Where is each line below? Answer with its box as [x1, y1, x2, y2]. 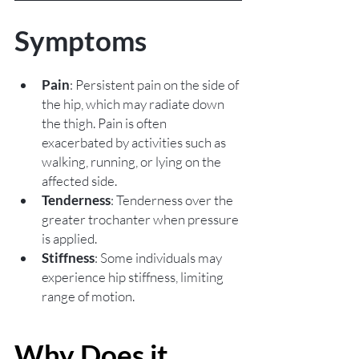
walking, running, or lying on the [42, 153, 224, 171]
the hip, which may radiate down [42, 95, 227, 113]
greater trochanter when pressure [42, 211, 241, 228]
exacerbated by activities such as [42, 134, 228, 151]
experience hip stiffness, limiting [42, 268, 226, 286]
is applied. [42, 230, 97, 248]
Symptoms [14, 23, 147, 58]
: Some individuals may [95, 249, 224, 267]
